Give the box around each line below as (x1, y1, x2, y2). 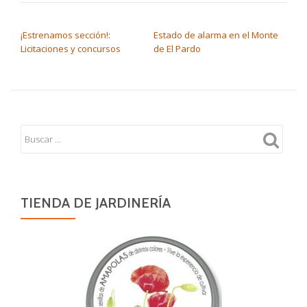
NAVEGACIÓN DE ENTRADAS (20, 12, 184, 29)
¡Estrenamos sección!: (21, 29, 110, 42)
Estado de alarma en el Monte (153, 29, 278, 42)
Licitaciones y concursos (21, 42, 121, 56)
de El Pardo (153, 42, 201, 56)
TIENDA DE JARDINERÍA (21, 195, 171, 212)
